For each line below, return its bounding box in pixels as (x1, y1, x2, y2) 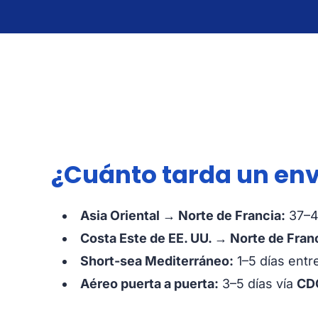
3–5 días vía (219, 275, 297, 291)
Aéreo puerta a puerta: (80, 275, 219, 291)
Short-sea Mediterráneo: (80, 253, 234, 268)
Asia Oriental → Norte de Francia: (80, 207, 285, 223)
